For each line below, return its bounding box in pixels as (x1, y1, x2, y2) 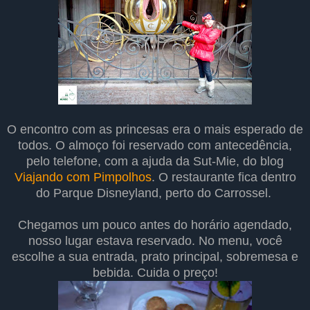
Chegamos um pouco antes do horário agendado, (18, 218, 292, 232)
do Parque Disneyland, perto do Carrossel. (35, 186, 275, 201)
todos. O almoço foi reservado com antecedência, (18, 138, 292, 153)
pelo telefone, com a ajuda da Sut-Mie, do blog (26, 154, 284, 169)
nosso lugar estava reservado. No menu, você (28, 234, 282, 248)
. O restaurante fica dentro (151, 170, 296, 185)
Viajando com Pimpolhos (14, 170, 152, 185)
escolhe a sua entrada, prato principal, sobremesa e (12, 250, 298, 264)
